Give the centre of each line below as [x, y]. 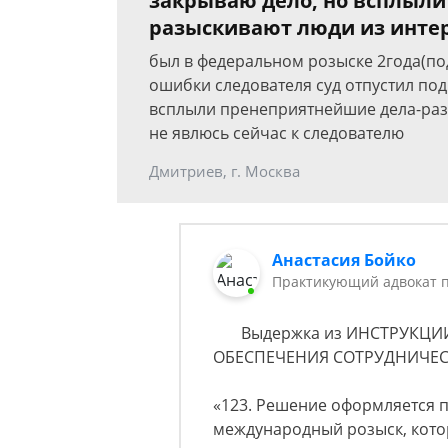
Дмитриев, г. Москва [224, 171]
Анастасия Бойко [344, 260]
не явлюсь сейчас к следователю [276, 133]
